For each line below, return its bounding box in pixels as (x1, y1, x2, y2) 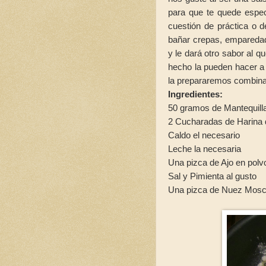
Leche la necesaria (168, 143, 243, 154)
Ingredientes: (168, 88, 225, 99)
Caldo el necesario (168, 129, 242, 140)
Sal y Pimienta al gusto (168, 170, 256, 181)
